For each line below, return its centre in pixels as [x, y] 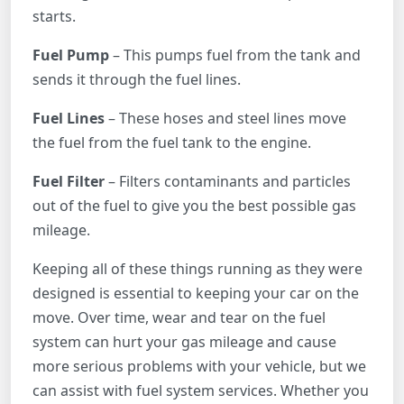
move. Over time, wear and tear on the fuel [179, 317]
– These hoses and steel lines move [227, 118]
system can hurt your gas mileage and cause [184, 341]
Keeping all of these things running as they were [197, 268]
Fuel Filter [70, 181]
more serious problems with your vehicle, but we [199, 366]
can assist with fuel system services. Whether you [201, 390]
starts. [54, 16]
